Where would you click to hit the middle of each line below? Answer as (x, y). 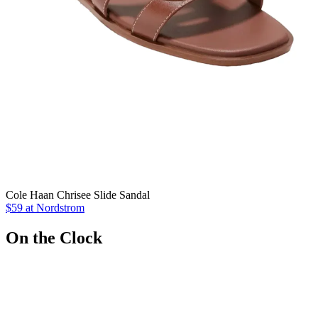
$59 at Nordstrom (45, 207)
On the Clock (54, 237)
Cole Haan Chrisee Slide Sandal (78, 194)
